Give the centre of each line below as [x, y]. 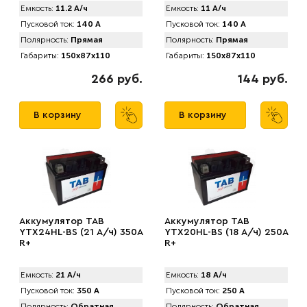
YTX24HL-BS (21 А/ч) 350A [81, 232]
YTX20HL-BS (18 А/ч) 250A [226, 232]
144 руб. [263, 79]
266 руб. [117, 79]
